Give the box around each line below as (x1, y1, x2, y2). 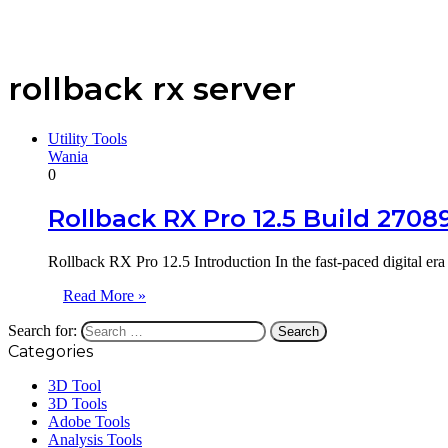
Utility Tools (48, 129, 127, 147)
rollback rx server (8, 69, 296, 109)
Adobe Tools (48, 412, 130, 430)
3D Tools (48, 394, 107, 412)
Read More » (63, 286, 146, 304)
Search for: (8, 321, 77, 339)
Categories (8, 341, 93, 361)
